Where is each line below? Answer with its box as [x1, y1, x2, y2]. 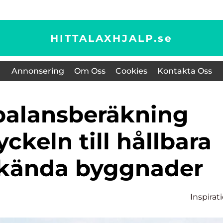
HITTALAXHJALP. [50, 32, 158, 44]
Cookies [115, 66, 147, 76]
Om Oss [74, 66, 106, 76]
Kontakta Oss [157, 66, 212, 76]
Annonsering [11, 66, 64, 76]
